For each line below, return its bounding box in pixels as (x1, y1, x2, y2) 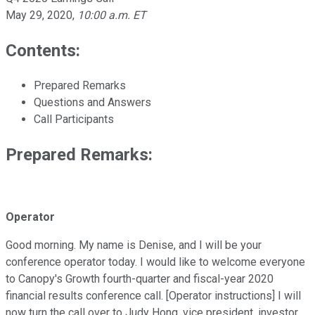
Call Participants (34, 112, 114, 126)
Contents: (6, 40, 80, 60)
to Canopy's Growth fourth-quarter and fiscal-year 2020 (6, 272, 274, 286)
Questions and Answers (34, 95, 151, 109)
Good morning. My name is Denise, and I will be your (6, 238, 262, 252)
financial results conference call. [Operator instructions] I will (6, 289, 301, 303)
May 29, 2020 (6, 8, 72, 22)
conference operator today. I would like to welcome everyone (6, 255, 305, 269)
